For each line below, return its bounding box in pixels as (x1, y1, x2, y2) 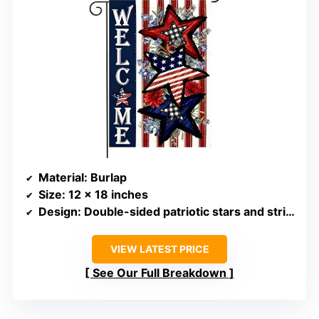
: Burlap (84, 169, 127, 184)
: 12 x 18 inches (62, 187, 148, 202)
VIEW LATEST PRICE (110, 242, 209, 255)
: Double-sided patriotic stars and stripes (78, 204, 286, 219)
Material (38, 169, 84, 184)
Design (38, 204, 78, 219)
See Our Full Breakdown (93, 265, 226, 280)
